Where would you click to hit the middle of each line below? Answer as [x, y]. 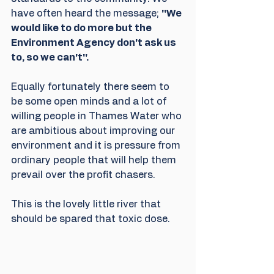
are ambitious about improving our [94, 131]
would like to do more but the [82, 28]
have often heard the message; [86, 14]
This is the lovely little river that [87, 205]
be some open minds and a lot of [90, 102]
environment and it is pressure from [97, 146]
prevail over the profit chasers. [83, 175]
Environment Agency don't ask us [94, 43]
